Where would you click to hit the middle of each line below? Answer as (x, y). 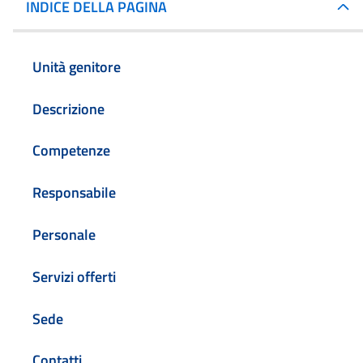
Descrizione (68, 109)
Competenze (71, 151)
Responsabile (74, 193)
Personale (64, 235)
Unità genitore (77, 66)
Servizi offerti (74, 276)
